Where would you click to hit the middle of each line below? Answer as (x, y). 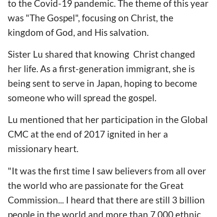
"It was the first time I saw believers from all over (107, 170)
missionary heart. (45, 149)
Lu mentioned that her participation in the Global (108, 120)
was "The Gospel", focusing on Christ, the (91, 18)
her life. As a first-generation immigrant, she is (101, 69)
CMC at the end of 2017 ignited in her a (88, 134)
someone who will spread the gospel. (82, 98)
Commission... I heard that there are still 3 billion (106, 200)
